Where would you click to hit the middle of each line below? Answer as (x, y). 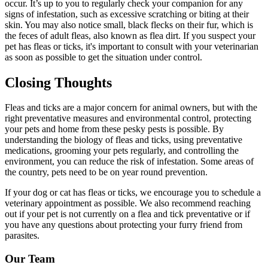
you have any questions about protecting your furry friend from (124, 225)
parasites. (22, 236)
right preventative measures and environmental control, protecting (128, 118)
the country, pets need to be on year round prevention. (106, 172)
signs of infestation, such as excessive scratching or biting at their (127, 14)
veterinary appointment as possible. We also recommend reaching (128, 203)
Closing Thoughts (58, 82)
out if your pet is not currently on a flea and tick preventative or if (127, 214)
